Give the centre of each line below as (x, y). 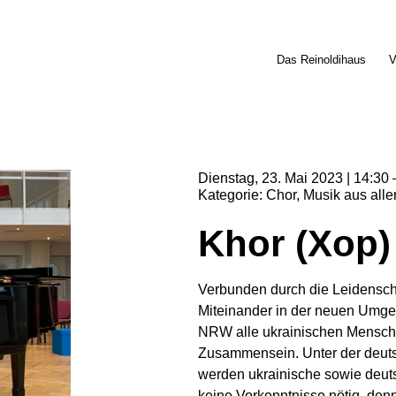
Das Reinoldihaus (321, 60)
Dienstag (226, 178)
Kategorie (228, 195)
